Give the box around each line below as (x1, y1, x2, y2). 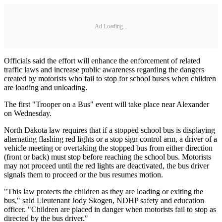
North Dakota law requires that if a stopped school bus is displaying (4, 126, 215, 135)
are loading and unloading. (4, 83, 87, 92)
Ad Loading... (95, 22, 127, 30)
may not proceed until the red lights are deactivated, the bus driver (4, 162, 209, 170)
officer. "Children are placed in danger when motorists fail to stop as (4, 205, 216, 214)
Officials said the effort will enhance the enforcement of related (4, 56, 200, 65)
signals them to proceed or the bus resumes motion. (4, 170, 165, 179)
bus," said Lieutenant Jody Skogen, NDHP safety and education (4, 196, 204, 205)
